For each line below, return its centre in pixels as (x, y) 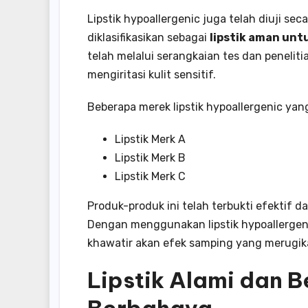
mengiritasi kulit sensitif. (152, 74)
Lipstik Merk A (150, 139)
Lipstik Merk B (150, 157)
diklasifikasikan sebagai (148, 37)
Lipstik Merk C (150, 176)
